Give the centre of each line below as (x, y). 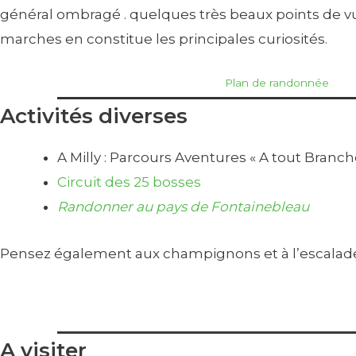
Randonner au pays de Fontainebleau (183, 207)
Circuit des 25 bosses (129, 182)
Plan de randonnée (277, 83)
